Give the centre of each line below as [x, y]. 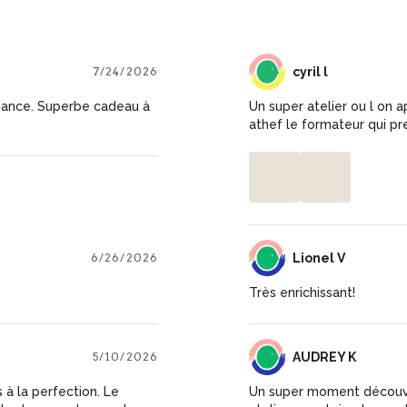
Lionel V [318, 258]
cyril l [310, 71]
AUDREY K [324, 357]
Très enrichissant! [302, 292]
